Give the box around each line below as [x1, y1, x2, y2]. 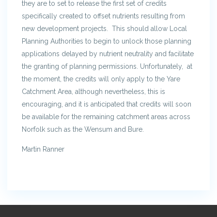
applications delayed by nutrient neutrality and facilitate [22, 49, 194, 58]
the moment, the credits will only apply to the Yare [22, 75, 180, 83]
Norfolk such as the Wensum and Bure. [22, 125, 144, 133]
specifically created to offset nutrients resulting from [22, 12, 185, 20]
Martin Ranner [22, 145, 64, 153]
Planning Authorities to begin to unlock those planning [22, 37, 191, 45]
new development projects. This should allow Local [22, 24, 187, 32]
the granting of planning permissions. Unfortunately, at [22, 62, 192, 70]
